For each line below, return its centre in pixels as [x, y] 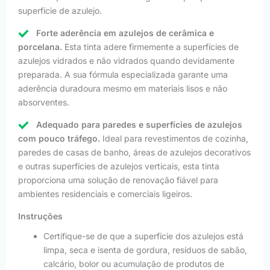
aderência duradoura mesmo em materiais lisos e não [123, 89]
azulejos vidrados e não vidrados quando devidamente [126, 61]
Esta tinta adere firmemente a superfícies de [150, 47]
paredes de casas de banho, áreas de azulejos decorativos [134, 152]
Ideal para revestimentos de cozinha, [174, 139]
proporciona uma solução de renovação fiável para [118, 180]
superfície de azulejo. [60, 11]
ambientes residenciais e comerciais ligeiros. [105, 194]
